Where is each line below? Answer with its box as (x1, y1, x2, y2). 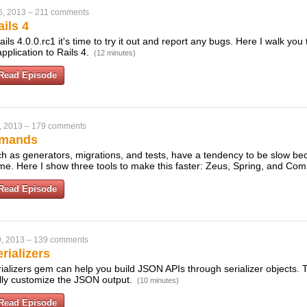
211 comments (35, 8, 89, 17)
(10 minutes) (137, 276, 179, 284)
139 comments (34, 235, 88, 245)
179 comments (32, 121, 86, 131)
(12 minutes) (94, 49, 136, 57)
